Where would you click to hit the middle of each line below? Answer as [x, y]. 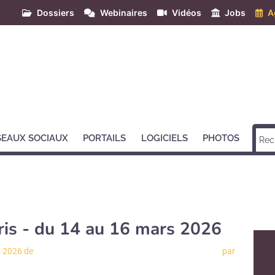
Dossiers [56, 13]
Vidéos [187, 13]
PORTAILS [105, 138]
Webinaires [124, 13]
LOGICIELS [164, 138]
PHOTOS [221, 138]
